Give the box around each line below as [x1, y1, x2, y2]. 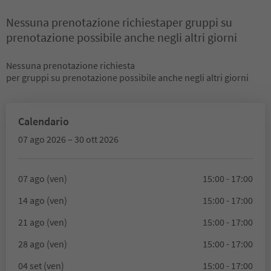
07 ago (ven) [18, 172, 67, 184]
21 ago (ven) [18, 216, 67, 228]
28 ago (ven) [18, 238, 67, 250]
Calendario [18, 114, 69, 128]
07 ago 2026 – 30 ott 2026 [18, 133, 119, 145]
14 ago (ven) [18, 194, 67, 206]
